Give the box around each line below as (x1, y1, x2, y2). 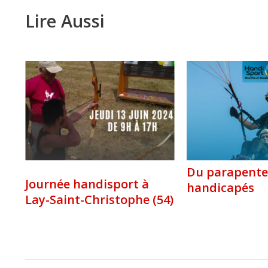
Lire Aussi (25, 9, 105, 33)
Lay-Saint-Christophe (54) (25, 191, 173, 208)
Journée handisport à (25, 176, 149, 193)
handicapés (187, 179, 254, 196)
